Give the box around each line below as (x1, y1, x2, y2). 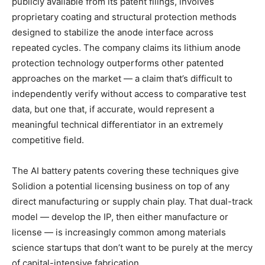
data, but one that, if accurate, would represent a (12, 103, 214, 115)
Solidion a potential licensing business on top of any (12, 180, 230, 192)
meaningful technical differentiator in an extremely (12, 118, 223, 130)
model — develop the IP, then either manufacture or (12, 211, 228, 222)
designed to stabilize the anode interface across (12, 26, 214, 38)
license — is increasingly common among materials (12, 226, 226, 238)
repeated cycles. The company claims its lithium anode (12, 41, 241, 53)
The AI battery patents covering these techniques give (12, 164, 239, 176)
